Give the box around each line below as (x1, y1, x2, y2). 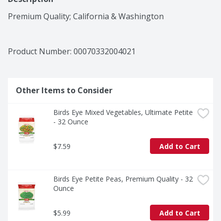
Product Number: (8, 46, 74, 57)
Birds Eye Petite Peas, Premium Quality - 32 (53, 174, 193, 184)
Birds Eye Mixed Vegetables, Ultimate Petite (53, 108, 193, 117)
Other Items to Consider (16, 85, 112, 96)
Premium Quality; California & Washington (8, 11, 164, 22)
